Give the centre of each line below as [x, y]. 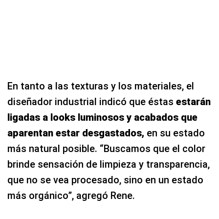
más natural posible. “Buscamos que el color [106, 149]
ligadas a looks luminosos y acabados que [102, 117]
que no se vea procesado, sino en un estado [105, 180]
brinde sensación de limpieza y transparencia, [109, 164]
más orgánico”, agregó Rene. [71, 196]
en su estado [175, 133]
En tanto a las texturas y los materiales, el [101, 86]
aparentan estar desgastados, [76, 133]
